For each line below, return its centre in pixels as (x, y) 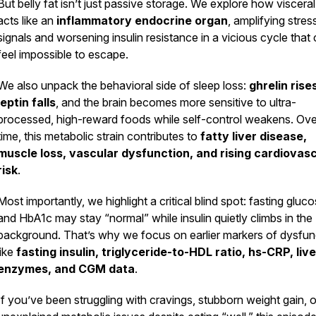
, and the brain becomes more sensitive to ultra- (176, 102)
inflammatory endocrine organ (142, 20)
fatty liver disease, (254, 136)
